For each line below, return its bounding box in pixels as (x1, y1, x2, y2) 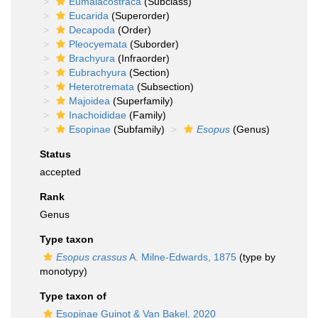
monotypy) (40, 265, 87, 277)
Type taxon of (40, 290, 106, 302)
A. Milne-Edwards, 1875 (127, 251, 236, 263)
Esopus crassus (56, 251, 127, 263)
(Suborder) (127, 38, 179, 50)
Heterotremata (69, 81, 134, 92)
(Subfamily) (111, 124, 165, 135)
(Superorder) (109, 10, 170, 21)
